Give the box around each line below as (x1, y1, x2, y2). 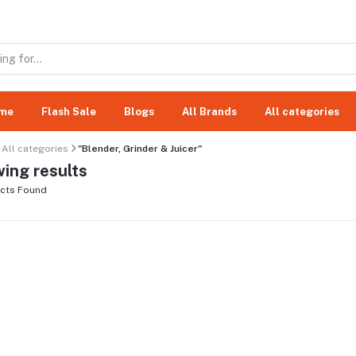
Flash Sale (41, 105, 96, 118)
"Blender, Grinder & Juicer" (78, 142, 202, 154)
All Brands (182, 105, 237, 118)
